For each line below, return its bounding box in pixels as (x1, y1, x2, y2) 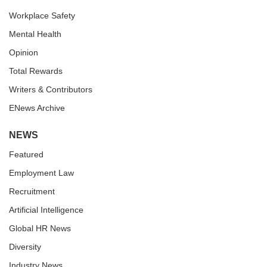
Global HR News (9, 223, 71, 233)
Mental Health (9, 29, 61, 39)
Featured (9, 149, 44, 159)
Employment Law (9, 167, 74, 178)
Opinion (9, 47, 38, 57)
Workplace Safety (9, 10, 75, 20)
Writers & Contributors (9, 84, 92, 94)
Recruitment (9, 186, 55, 196)
